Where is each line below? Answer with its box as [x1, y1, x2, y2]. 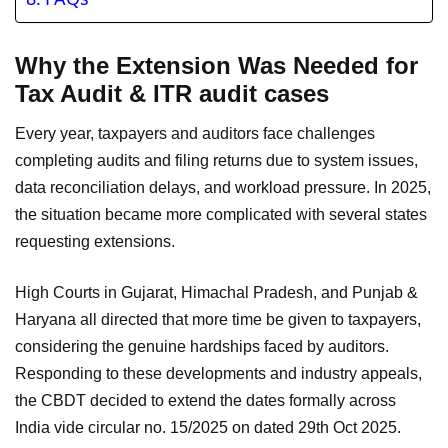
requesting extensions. [15, 232, 175, 250]
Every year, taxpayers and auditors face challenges [15, 124, 375, 142]
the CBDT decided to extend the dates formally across [15, 391, 396, 409]
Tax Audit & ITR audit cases [15, 79, 329, 107]
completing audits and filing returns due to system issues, [15, 151, 418, 169]
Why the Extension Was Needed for [15, 51, 418, 79]
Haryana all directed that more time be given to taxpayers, [15, 310, 421, 328]
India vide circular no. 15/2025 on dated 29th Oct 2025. [15, 418, 401, 436]
